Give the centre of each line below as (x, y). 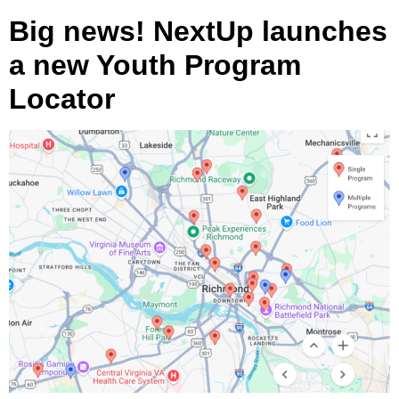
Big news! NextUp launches (198, 32)
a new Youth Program (155, 65)
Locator (62, 99)
